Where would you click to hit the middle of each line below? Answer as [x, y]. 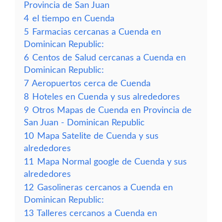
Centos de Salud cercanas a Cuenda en [109, 58]
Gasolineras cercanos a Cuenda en [105, 188]
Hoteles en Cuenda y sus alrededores [106, 97]
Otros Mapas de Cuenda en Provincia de [112, 110]
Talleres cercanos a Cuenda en [97, 213]
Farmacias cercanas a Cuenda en [97, 32]
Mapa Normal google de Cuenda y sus [112, 162]
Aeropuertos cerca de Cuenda [91, 83]
